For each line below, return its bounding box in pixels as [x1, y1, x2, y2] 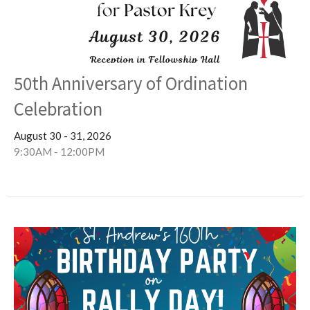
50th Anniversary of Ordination [14, 71, 248, 95]
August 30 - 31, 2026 [14, 129, 111, 143]
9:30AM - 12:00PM [14, 145, 104, 158]
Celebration [14, 96, 102, 121]
